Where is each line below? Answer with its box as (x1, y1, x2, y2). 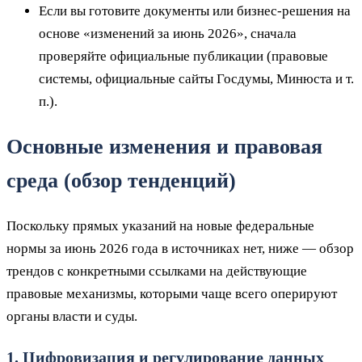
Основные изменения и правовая (6, 134, 322, 158)
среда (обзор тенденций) (6, 168, 236, 192)
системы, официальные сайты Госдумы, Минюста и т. (39, 70, 354, 86)
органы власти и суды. (6, 308, 137, 324)
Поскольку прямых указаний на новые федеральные (6, 217, 314, 234)
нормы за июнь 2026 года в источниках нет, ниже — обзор (6, 240, 354, 256)
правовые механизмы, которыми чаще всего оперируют (6, 285, 337, 301)
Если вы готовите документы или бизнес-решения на (39, 2, 351, 19)
